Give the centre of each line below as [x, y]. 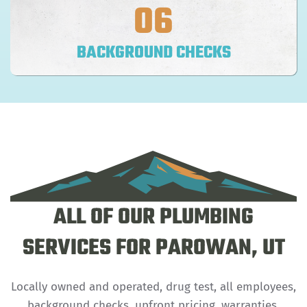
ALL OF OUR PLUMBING [153, 217]
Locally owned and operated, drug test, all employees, [153, 286]
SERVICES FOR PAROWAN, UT [153, 248]
